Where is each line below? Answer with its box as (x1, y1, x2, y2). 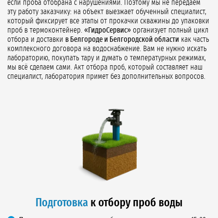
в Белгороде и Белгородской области (65, 36, 179, 44)
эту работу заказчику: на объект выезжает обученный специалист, (7, 8, 206, 16)
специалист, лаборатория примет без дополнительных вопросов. (7, 73, 205, 81)
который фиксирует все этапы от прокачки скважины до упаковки (7, 17, 209, 25)
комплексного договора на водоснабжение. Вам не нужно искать (7, 45, 207, 53)
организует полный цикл (131, 26, 208, 35)
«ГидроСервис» (84, 26, 131, 35)
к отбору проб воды (88, 197, 182, 209)
